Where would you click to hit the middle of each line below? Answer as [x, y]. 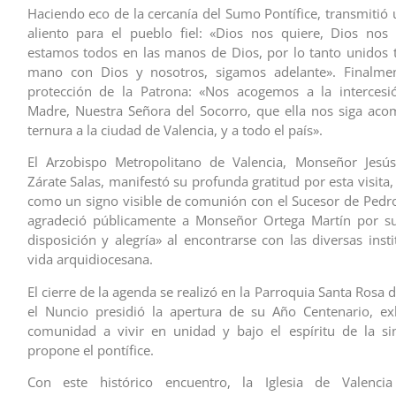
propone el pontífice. [90, 350]
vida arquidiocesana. [90, 259]
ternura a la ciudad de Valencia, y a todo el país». [175, 129]
